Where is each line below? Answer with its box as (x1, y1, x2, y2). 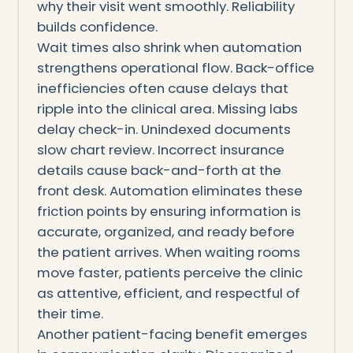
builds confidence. (36, 17, 158, 36)
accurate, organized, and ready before (36, 221, 295, 241)
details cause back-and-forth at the (36, 160, 281, 180)
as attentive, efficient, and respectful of (36, 283, 300, 303)
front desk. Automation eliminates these (36, 180, 303, 200)
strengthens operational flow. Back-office (36, 58, 314, 77)
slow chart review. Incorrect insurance (36, 139, 284, 159)
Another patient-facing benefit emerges (36, 324, 307, 344)
